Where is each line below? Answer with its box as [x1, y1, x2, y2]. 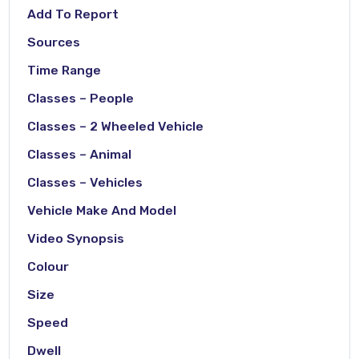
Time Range [27, 62, 102, 78]
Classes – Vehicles [27, 174, 143, 190]
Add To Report [27, 6, 119, 22]
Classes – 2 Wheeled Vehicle [27, 118, 204, 134]
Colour [27, 258, 70, 274]
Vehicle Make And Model [27, 202, 177, 218]
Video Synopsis [27, 230, 125, 246]
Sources [27, 34, 81, 50]
